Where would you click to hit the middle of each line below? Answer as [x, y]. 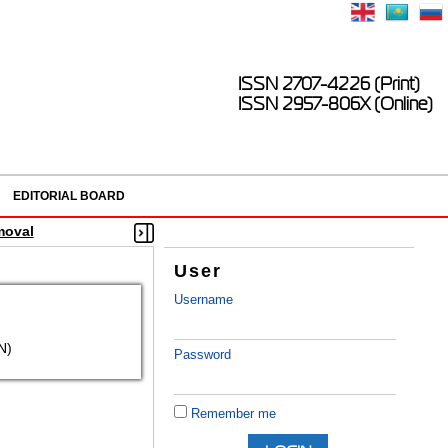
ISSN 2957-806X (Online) [335, 104]
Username [204, 300]
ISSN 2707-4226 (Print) [329, 84]
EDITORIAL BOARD [68, 196]
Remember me [234, 414]
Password [203, 355]
